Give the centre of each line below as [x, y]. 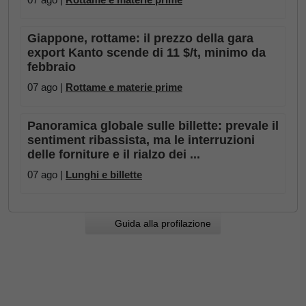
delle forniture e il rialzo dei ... [114, 155]
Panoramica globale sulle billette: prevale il [153, 126]
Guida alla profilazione [161, 224]
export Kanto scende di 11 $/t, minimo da [147, 53]
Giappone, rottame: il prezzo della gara [140, 39]
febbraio [52, 67]
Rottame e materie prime [124, 87]
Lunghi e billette [104, 175]
